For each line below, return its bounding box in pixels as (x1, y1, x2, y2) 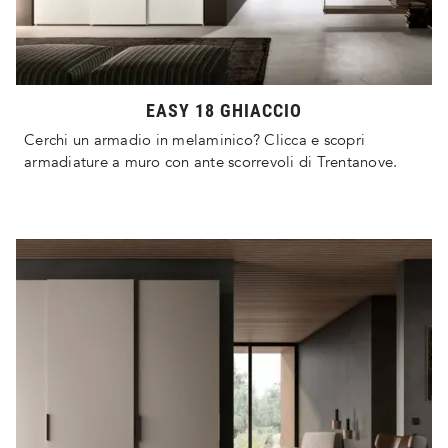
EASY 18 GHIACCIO (146, 100, 302, 122)
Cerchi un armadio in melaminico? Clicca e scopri (24, 130, 365, 151)
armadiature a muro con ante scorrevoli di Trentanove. (24, 152, 398, 173)
